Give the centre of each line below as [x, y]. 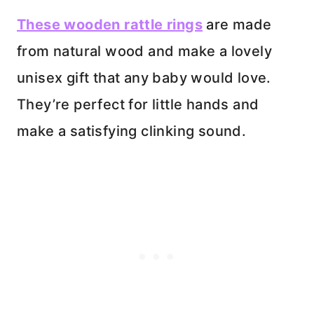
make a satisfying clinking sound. [132, 131]
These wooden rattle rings [110, 24]
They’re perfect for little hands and [138, 104]
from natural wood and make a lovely [144, 51]
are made [237, 24]
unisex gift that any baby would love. [144, 77]
